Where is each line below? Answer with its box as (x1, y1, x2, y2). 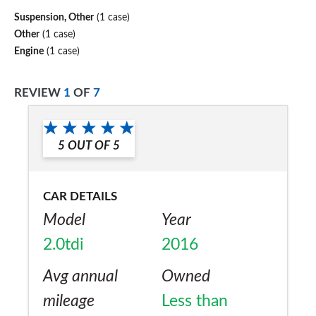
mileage (43, 293, 95, 310)
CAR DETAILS (43, 190, 117, 203)
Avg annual (43, 268, 118, 286)
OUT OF (68, 140, 110, 152)
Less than (162, 293, 228, 310)
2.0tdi (43, 236, 84, 254)
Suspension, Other (14, 12, 94, 23)
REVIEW (14, 86, 63, 99)
